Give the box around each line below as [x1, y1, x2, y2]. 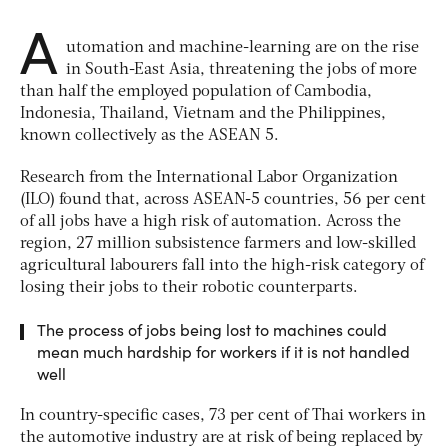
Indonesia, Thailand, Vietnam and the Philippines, [20, 105, 386, 122]
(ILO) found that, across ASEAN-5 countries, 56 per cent [20, 191, 426, 208]
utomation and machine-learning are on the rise [66, 39, 419, 56]
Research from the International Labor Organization [20, 169, 398, 186]
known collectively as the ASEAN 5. [20, 127, 279, 144]
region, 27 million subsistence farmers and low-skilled [20, 235, 416, 252]
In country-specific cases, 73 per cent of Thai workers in [20, 407, 426, 424]
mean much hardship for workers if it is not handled [37, 340, 410, 362]
